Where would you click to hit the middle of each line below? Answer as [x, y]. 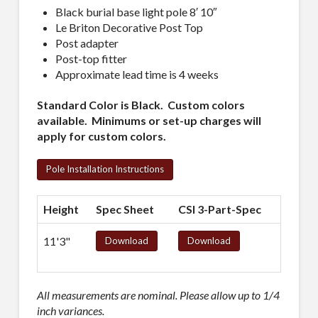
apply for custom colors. [101, 136]
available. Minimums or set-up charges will [149, 120]
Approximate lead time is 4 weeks [137, 74]
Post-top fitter [92, 58]
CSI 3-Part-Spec [219, 209]
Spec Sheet [125, 209]
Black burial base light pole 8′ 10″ [137, 11]
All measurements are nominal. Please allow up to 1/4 [158, 295]
